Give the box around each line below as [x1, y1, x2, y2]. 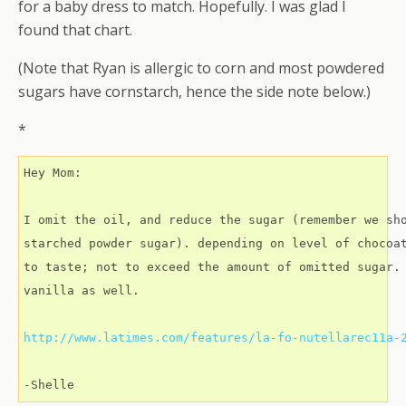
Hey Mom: [24, 166, 82, 179]
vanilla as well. [24, 284, 140, 297]
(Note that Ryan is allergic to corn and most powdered [18, 58, 384, 78]
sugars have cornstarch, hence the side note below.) [18, 82, 371, 101]
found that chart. [18, 20, 132, 40]
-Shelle [24, 378, 74, 391]
